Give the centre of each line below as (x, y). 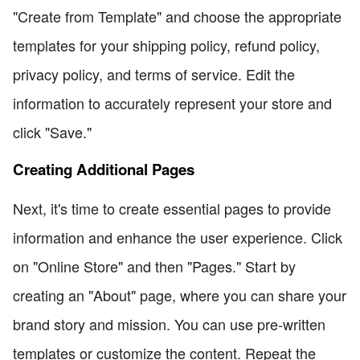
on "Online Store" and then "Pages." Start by (154, 266)
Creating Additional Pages (104, 170)
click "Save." (52, 131)
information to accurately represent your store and (172, 102)
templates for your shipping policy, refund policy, (166, 45)
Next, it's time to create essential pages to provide (172, 208)
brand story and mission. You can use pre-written (169, 323)
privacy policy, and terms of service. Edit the (154, 74)
